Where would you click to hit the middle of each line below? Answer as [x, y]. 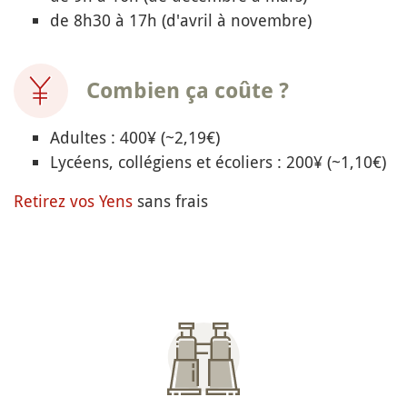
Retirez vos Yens [73, 201]
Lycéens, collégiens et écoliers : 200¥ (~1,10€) [218, 162]
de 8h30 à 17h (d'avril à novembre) [181, 20]
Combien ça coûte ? [188, 91]
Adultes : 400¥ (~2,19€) [135, 138]
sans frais [170, 201]
